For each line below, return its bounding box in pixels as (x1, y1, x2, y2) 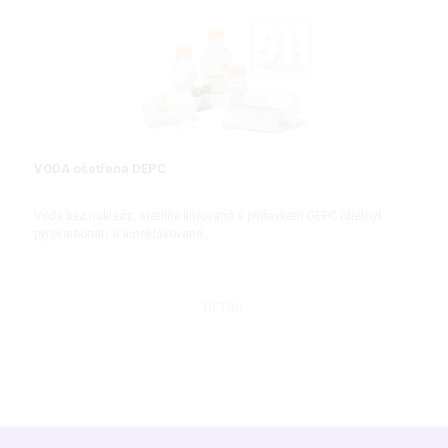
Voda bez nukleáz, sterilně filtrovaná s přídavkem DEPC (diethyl (34, 209, 381, 224)
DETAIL (202, 299, 246, 315)
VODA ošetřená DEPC (34, 160, 166, 176)
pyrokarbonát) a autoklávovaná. (34, 227, 206, 242)
